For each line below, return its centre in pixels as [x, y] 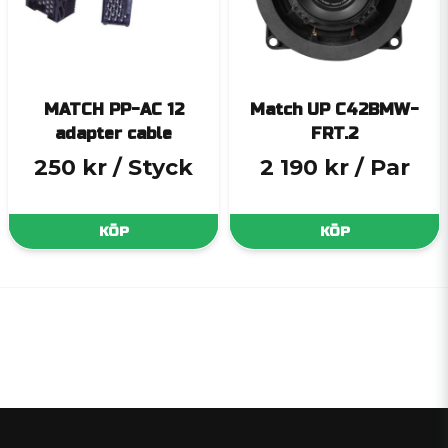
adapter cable [113, 134]
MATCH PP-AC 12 [113, 110]
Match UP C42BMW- [334, 110]
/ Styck [153, 167]
